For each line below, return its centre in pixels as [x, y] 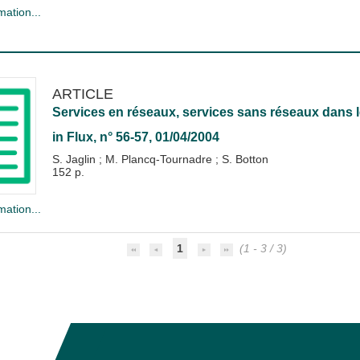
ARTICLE [82, 94]
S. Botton [245, 159]
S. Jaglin [75, 159]
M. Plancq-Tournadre [160, 159]
